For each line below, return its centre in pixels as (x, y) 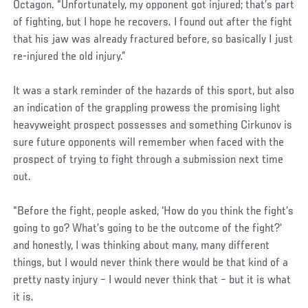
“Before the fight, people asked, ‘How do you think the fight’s (154, 211)
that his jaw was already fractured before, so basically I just (153, 40)
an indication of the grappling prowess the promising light (147, 108)
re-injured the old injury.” (70, 57)
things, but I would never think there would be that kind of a (151, 263)
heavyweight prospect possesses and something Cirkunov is (153, 125)
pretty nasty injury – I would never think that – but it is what (152, 280)
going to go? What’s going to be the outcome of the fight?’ (148, 229)
